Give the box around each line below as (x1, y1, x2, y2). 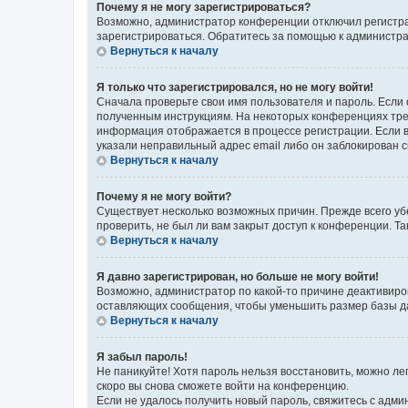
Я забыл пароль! (97, 351, 188, 363)
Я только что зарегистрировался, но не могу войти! (97, 81, 373, 94)
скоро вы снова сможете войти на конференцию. (97, 380, 349, 393)
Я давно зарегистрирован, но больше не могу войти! (97, 270, 379, 283)
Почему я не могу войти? (97, 190, 231, 203)
